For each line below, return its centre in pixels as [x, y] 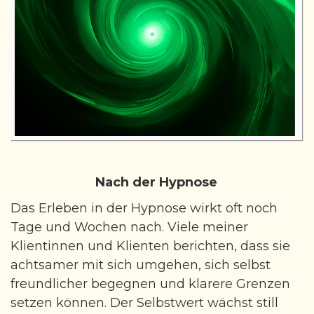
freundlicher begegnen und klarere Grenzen [150, 284]
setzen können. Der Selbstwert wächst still [144, 302]
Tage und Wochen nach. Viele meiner [129, 227]
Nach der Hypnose [156, 182]
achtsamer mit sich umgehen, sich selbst [141, 265]
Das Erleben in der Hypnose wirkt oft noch [144, 208]
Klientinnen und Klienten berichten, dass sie [150, 246]
